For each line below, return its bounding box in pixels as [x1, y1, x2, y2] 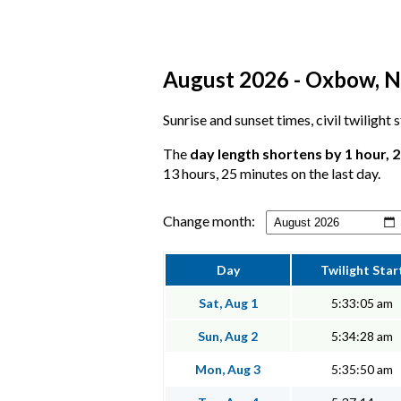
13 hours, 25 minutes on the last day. [163, 165, 380, 183]
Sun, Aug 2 [198, 328, 258, 345]
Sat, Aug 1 [198, 295, 258, 311]
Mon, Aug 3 [195, 362, 260, 378]
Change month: [163, 212, 255, 230]
